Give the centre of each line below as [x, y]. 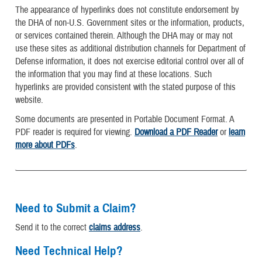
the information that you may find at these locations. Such [113, 75]
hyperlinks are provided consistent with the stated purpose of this [125, 87]
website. [29, 100]
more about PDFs [45, 145]
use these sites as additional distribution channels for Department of [130, 49]
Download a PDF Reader [176, 132]
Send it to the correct [52, 228]
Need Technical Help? [69, 251]
